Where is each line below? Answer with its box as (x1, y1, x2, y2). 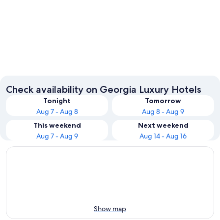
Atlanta (6, 62, 39, 74)
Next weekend (137, 120, 189, 130)
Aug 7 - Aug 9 (36, 131, 78, 140)
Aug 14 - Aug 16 (139, 131, 187, 140)
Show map (94, 204, 126, 213)
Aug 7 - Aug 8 (36, 107, 78, 116)
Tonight (43, 96, 71, 105)
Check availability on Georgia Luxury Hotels (6, 83, 201, 95)
